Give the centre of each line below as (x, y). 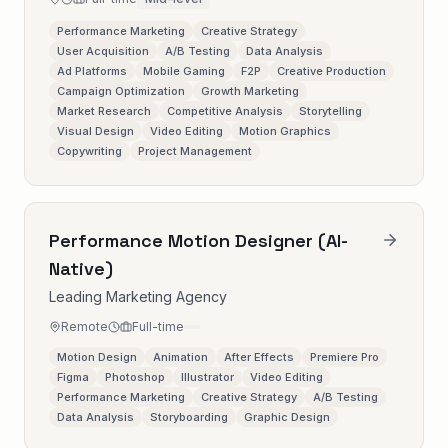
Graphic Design (287, 417)
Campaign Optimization (121, 91)
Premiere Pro (344, 357)
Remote (84, 326)
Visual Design (95, 131)
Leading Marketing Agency (138, 296)
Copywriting (89, 151)
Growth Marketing (250, 91)
